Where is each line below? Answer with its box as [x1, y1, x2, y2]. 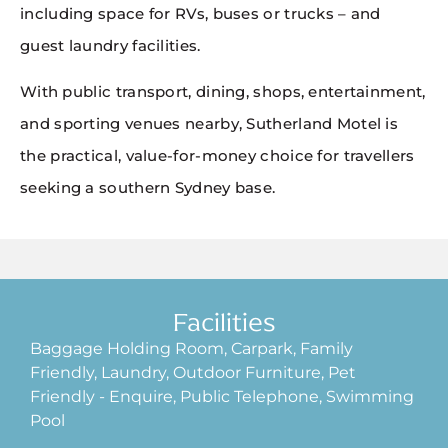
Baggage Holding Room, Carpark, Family [30, 338, 353, 358]
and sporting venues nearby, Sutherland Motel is [20, 114, 399, 134]
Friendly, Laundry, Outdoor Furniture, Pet [30, 362, 356, 382]
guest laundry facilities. [20, 35, 201, 55]
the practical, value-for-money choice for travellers [20, 146, 415, 166]
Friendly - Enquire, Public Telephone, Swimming [30, 386, 414, 406]
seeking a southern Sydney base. [20, 178, 276, 198]
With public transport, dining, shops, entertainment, [20, 82, 426, 102]
